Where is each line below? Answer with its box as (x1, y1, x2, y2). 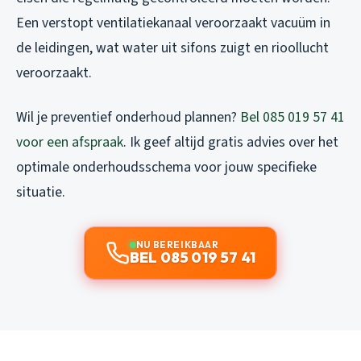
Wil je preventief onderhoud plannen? (16, 106, 240, 127)
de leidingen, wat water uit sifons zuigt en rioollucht (16, 37, 329, 58)
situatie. (16, 181, 65, 202)
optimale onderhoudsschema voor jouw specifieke (16, 156, 317, 177)
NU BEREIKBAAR (135, 238, 219, 251)
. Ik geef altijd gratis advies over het (123, 131, 338, 152)
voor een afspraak (16, 131, 123, 152)
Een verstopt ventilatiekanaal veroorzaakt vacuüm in (16, 12, 330, 33)
